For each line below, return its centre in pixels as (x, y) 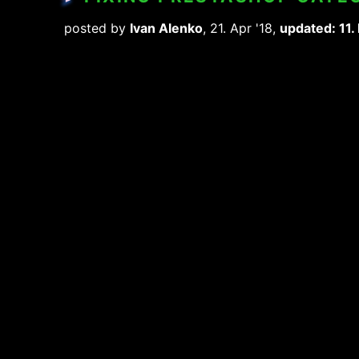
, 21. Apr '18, (241, 28)
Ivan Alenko (166, 28)
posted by (97, 28)
